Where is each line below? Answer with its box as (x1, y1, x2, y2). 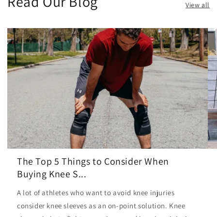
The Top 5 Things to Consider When (17, 155, 169, 168)
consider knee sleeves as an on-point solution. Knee (17, 201, 186, 211)
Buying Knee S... (17, 168, 87, 181)
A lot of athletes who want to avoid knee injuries (17, 188, 175, 198)
